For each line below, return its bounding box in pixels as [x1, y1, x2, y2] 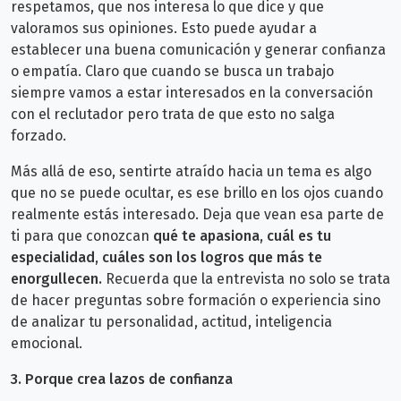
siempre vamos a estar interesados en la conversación [11, 83, 373, 101]
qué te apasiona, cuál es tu [153, 226, 331, 244]
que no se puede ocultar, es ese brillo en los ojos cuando [11, 183, 383, 201]
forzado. [11, 126, 66, 144]
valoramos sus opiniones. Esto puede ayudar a [11, 19, 317, 37]
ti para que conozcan [11, 226, 153, 244]
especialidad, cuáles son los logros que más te [11, 248, 322, 266]
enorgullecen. [11, 269, 102, 287]
